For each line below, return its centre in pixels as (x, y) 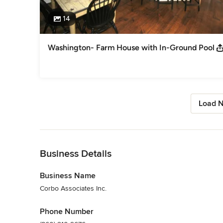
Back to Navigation (69, 134)
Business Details (76, 154)
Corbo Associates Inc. (73, 188)
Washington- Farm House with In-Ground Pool (131, 47)
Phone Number (67, 211)
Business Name (68, 175)
